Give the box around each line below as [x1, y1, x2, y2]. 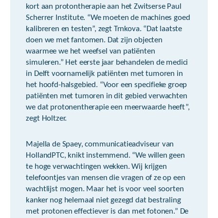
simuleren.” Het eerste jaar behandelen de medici [26, 58, 188, 67]
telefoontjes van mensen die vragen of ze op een [26, 174, 185, 182]
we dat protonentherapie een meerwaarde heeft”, [26, 103, 190, 111]
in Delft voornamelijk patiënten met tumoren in [26, 70, 183, 78]
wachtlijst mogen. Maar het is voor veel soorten [26, 185, 184, 193]
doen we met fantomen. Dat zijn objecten [26, 36, 163, 44]
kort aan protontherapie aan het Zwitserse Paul [26, 2, 182, 11]
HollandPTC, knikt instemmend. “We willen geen [26, 151, 185, 160]
